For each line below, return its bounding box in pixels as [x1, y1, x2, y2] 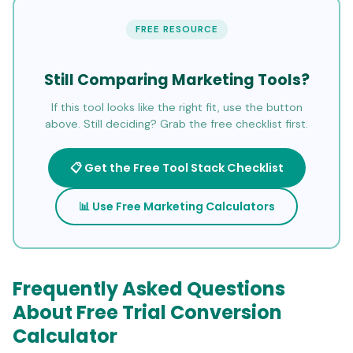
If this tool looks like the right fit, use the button [50, 100, 303, 114]
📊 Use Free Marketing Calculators [78, 198, 275, 214]
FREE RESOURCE [135, 24, 218, 35]
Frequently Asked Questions [13, 275, 285, 302]
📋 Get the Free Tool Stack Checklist [69, 160, 284, 176]
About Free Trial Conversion [13, 299, 282, 325]
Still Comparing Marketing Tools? [43, 69, 310, 91]
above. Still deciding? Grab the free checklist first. [45, 117, 308, 131]
